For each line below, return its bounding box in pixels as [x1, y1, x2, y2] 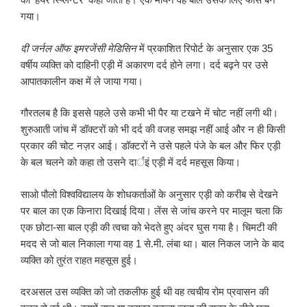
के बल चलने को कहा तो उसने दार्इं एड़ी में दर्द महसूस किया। [21, 156, 241, 169]
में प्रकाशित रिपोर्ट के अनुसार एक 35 [136, 42, 273, 54]
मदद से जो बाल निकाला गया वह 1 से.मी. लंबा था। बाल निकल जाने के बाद [21, 237, 284, 249]
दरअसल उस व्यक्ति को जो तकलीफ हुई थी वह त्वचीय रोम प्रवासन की [21, 286, 269, 298]
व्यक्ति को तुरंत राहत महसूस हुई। [21, 254, 138, 266]
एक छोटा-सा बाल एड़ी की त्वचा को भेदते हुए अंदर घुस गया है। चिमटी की [21, 221, 277, 233]
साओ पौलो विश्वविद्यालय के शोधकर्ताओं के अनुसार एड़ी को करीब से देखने [21, 188, 278, 200]
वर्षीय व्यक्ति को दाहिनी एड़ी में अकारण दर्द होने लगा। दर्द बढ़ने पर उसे [21, 58, 268, 71]
